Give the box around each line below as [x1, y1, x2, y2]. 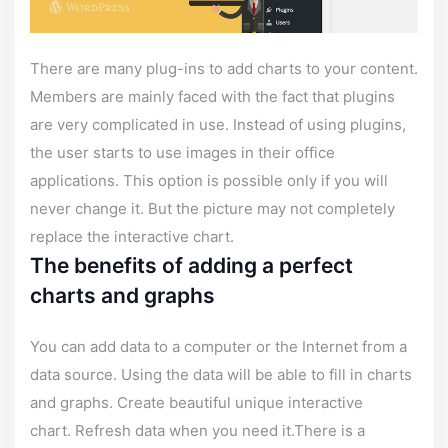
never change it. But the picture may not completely [30, 198, 395, 218]
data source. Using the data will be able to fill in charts [30, 364, 412, 384]
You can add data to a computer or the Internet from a [30, 336, 407, 356]
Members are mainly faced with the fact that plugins [30, 86, 395, 106]
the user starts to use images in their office [30, 142, 335, 162]
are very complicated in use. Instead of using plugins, [30, 114, 406, 134]
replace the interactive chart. [30, 226, 234, 246]
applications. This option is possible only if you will [30, 170, 388, 190]
